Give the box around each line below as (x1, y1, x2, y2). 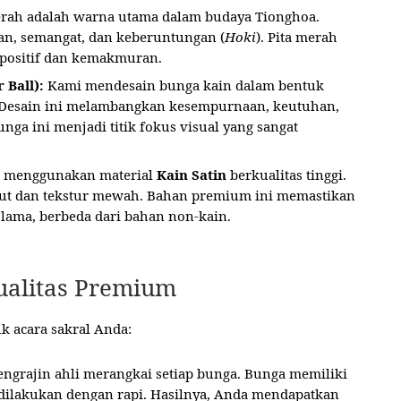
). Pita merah (256, 27, 337, 46)
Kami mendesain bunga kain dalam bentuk (44, 75, 324, 94)
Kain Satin (157, 165, 226, 183)
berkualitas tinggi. (226, 165, 346, 183)
